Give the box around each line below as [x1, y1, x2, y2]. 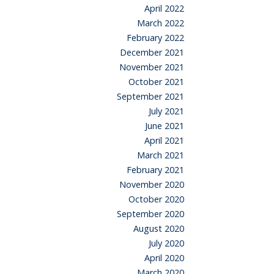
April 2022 [144, 2, 184, 15]
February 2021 [127, 164, 184, 176]
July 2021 [149, 105, 184, 117]
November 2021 [119, 61, 184, 73]
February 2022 [127, 32, 184, 44]
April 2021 [144, 135, 184, 147]
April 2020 [144, 252, 184, 264]
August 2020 [133, 223, 184, 235]
